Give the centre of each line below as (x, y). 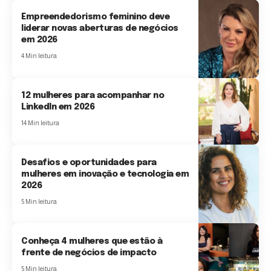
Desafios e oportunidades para (89, 162)
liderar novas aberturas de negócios (100, 29)
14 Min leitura (41, 123)
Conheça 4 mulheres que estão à (92, 241)
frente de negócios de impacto (89, 253)
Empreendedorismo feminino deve (96, 17)
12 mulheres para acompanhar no (93, 96)
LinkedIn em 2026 (58, 107)
